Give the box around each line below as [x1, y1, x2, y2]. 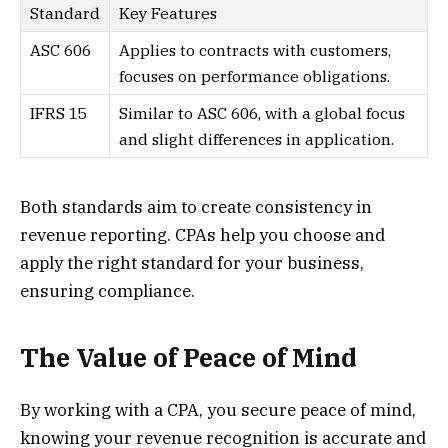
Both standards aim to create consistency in [20, 195, 372, 218]
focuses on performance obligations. [119, 66, 390, 87]
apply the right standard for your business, [20, 251, 364, 274]
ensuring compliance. [20, 279, 195, 302]
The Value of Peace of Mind [20, 341, 357, 375]
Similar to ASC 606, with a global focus [119, 103, 405, 124]
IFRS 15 [30, 103, 87, 124]
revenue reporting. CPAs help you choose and [20, 223, 385, 246]
